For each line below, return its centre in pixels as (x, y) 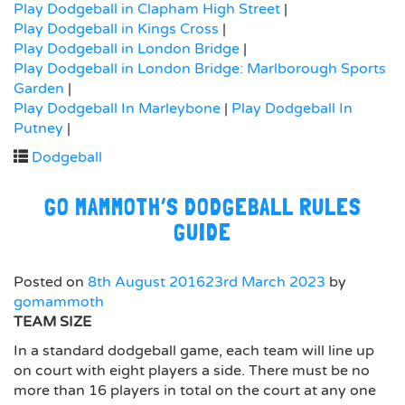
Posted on (51, 283)
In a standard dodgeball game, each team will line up (194, 351)
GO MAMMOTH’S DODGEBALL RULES (202, 207)
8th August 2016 (146, 283)
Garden (39, 89)
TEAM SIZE (52, 322)
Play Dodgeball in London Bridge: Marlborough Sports (200, 69)
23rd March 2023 (265, 283)
